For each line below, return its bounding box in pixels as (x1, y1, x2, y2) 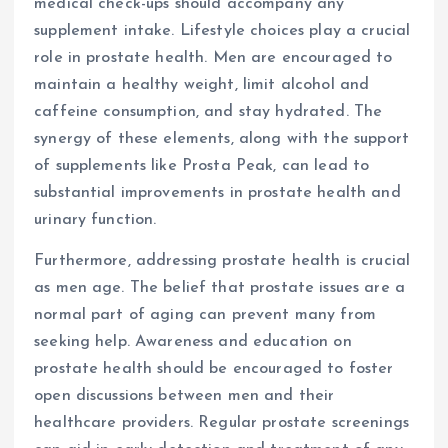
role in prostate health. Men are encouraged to (34, 50, 393, 67)
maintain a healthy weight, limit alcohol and (34, 77, 370, 94)
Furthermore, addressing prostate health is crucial (34, 253, 411, 270)
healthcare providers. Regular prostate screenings (34, 415, 409, 432)
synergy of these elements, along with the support (34, 131, 409, 148)
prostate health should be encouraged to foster (34, 361, 394, 378)
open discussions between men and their (34, 388, 335, 405)
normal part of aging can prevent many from (34, 307, 376, 324)
